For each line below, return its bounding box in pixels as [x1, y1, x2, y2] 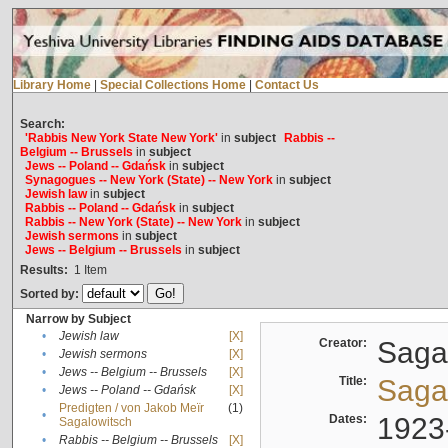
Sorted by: [19, 287, 82, 302]
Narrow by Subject [25, 312, 131, 327]
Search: [19, 117, 65, 132]
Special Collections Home [99, 78, 246, 93]
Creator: [318, 336, 373, 351]
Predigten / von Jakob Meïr [58, 401, 204, 416]
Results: [19, 263, 68, 278]
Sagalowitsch [58, 415, 132, 430]
